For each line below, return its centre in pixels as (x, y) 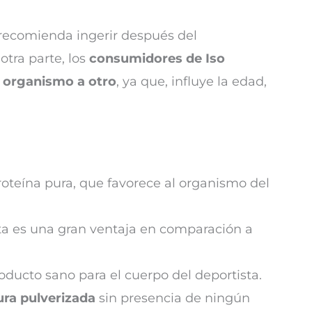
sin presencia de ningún (173, 298)
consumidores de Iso (157, 58)
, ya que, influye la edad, (192, 81)
